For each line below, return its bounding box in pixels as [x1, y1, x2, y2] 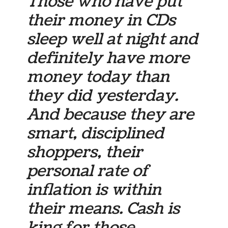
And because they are [27, 103, 194, 126]
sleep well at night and [27, 28, 198, 51]
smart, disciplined [27, 122, 164, 145]
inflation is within [27, 179, 162, 202]
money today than [27, 66, 170, 89]
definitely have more [27, 47, 190, 70]
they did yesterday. [27, 84, 179, 107]
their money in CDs [27, 9, 176, 32]
